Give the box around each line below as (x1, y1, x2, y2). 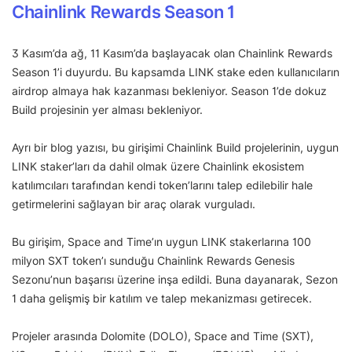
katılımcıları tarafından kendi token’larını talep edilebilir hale (12, 178, 313, 192)
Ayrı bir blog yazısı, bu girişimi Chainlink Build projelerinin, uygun (12, 140, 339, 154)
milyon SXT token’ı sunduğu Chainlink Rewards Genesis (12, 253, 295, 267)
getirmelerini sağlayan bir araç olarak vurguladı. (12, 196, 255, 211)
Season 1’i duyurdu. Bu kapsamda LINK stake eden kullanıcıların (12, 64, 339, 79)
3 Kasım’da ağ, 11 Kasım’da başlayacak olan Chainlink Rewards (12, 46, 332, 60)
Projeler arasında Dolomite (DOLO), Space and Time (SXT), (12, 328, 313, 343)
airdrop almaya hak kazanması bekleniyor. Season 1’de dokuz (12, 83, 327, 97)
